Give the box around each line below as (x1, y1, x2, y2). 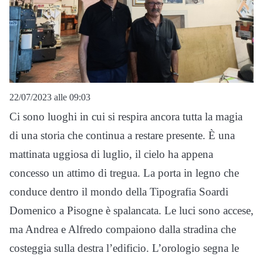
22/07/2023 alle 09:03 (9, 92, 90, 102)
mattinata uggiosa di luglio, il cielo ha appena (9, 148, 213, 160)
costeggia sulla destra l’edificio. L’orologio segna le (9, 242, 239, 254)
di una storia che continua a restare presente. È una (9, 129, 235, 141)
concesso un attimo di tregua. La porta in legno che (9, 167, 239, 179)
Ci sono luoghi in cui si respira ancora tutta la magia (9, 110, 242, 123)
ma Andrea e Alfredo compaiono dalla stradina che (9, 223, 236, 235)
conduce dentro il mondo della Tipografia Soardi (9, 186, 228, 198)
